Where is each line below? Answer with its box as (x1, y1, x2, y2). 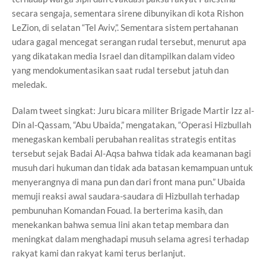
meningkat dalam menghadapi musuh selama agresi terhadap (12, 233, 249, 244)
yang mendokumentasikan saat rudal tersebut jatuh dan (12, 65, 229, 75)
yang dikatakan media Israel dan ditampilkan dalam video (12, 50, 235, 61)
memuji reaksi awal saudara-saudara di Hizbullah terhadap (12, 191, 239, 201)
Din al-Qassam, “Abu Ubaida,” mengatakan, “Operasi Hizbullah (12, 119, 251, 130)
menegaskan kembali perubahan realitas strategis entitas (12, 134, 236, 144)
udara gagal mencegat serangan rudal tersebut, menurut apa (12, 36, 246, 47)
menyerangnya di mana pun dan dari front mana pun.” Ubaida (12, 176, 245, 187)
